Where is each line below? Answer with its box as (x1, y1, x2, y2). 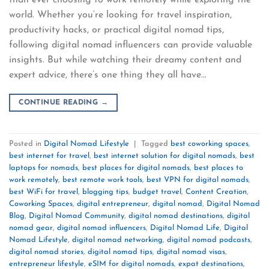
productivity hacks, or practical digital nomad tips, (9, 25, 224, 35)
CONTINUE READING (19, 99, 101, 107)
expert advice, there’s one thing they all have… (9, 70, 206, 80)
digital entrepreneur (77, 199, 148, 208)
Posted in (9, 139, 44, 148)
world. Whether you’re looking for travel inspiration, (9, 10, 232, 20)
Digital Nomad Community (29, 211, 124, 220)
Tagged (141, 139, 171, 148)
